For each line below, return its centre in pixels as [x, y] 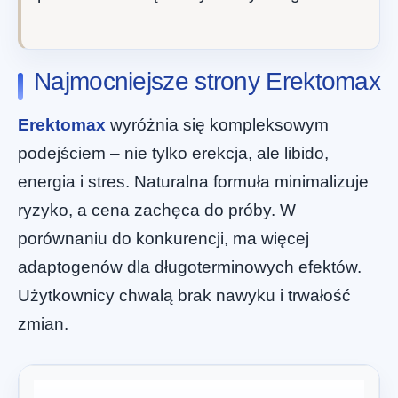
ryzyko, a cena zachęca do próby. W [157, 211]
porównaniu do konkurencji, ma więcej [163, 239]
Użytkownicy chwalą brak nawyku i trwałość [184, 296]
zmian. [43, 324]
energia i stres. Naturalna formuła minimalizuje [193, 182]
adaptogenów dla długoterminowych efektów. [190, 267]
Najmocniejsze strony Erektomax [207, 82]
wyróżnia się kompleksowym [217, 125]
